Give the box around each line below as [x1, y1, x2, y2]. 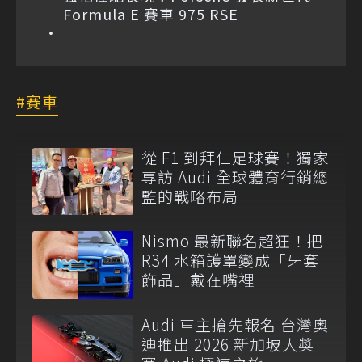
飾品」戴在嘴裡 [141, 268, 255, 291]
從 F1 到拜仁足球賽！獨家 [141, 146, 329, 168]
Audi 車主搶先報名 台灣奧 [141, 313, 329, 335]
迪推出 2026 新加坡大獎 [141, 332, 314, 355]
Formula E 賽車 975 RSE [63, 3, 238, 24]
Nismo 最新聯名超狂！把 [141, 229, 323, 252]
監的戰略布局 [141, 185, 238, 207]
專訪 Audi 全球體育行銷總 [141, 166, 329, 187]
